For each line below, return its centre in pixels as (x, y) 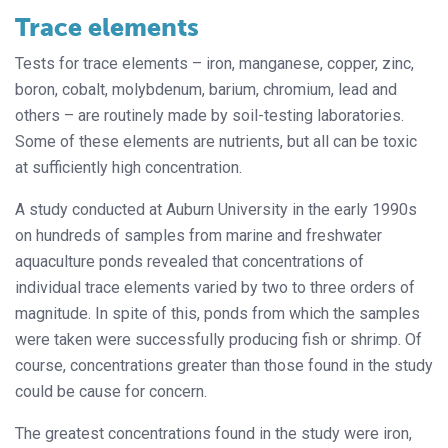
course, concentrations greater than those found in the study (224, 366)
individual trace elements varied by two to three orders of (215, 288)
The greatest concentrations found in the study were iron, (213, 434)
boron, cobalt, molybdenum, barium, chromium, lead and (206, 90)
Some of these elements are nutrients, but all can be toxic (216, 142)
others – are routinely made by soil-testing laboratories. (209, 116)
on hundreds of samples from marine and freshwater (198, 236)
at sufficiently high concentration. (128, 168)
